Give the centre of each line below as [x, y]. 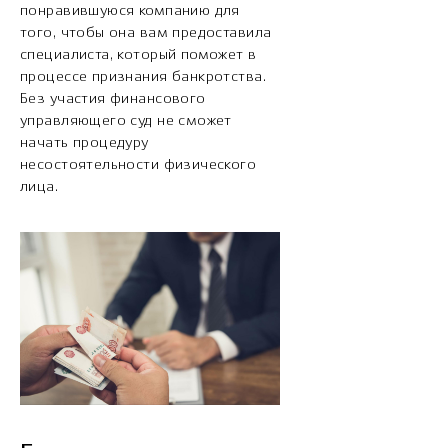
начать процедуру [84, 142]
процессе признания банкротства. [143, 76]
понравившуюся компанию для [130, 10]
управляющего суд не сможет [126, 120]
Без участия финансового [113, 98]
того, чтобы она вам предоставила [146, 32]
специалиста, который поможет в [138, 54]
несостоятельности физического [138, 164]
